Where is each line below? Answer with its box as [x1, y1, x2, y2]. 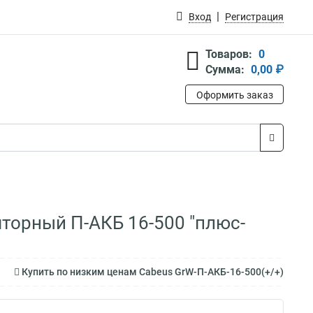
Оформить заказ [196, 89, 273, 101]
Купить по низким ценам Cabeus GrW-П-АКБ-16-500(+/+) [20, 266, 284, 277]
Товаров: [205, 48, 252, 61]
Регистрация [225, 11, 284, 22]
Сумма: [205, 63, 245, 76]
